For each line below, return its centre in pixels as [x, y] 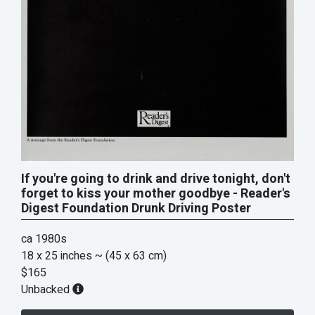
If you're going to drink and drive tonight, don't [156, 179]
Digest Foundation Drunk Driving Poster [136, 209]
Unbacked [47, 290]
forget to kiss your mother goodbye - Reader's [156, 194]
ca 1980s [44, 239]
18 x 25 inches [57, 256]
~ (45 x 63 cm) [131, 256]
